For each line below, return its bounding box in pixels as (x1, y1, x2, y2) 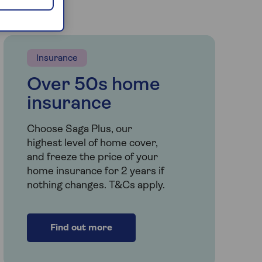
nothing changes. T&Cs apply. (26, 180, 165, 191)
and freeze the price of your (26, 151, 158, 163)
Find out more (50, 223, 112, 233)
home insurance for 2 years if (26, 166, 164, 177)
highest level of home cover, (26, 137, 158, 149)
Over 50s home (26, 75, 160, 95)
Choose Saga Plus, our (26, 123, 132, 135)
